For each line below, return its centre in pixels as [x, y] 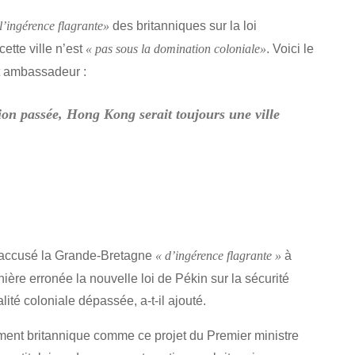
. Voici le [290, 48]
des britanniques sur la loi [183, 25]
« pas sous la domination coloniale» [176, 49]
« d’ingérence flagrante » [218, 256]
